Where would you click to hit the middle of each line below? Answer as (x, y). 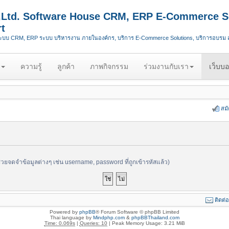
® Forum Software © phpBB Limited (138, 212)
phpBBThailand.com (155, 217)
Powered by (64, 212)
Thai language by (71, 217)
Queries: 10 (93, 223)
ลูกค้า (66, 66)
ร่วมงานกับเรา (166, 66)
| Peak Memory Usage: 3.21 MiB (146, 223)
